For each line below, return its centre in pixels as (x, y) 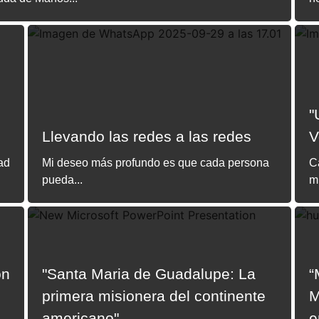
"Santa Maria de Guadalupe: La (149, 274)
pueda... (62, 180)
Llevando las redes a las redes (147, 136)
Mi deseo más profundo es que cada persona (156, 163)
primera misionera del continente (154, 296)
